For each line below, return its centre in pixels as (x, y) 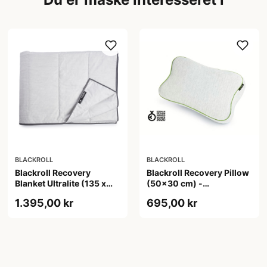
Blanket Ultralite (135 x (61, 184)
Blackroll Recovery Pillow (198, 173)
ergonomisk (171, 194)
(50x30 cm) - (174, 184)
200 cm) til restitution (60, 194)
